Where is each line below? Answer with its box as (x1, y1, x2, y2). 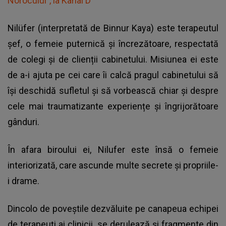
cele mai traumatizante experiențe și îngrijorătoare (8, 101, 218, 112)
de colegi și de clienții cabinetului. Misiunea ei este (8, 54, 218, 65)
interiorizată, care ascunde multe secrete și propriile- (8, 160, 218, 171)
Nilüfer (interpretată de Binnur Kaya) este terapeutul (8, 23, 218, 34)
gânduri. (8, 117, 41, 128)
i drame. (8, 176, 39, 187)
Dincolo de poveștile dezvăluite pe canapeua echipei (8, 203, 218, 214)
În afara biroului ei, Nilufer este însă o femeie (8, 144, 218, 155)
